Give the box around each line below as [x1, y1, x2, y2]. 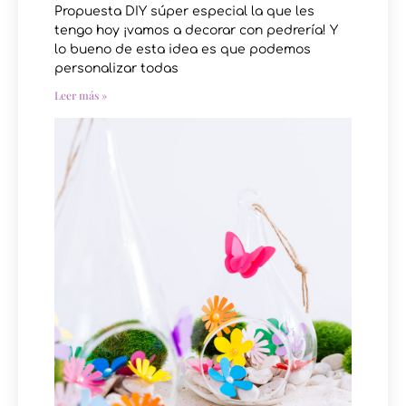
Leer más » [54, 87, 107, 102]
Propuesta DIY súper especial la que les [54, 4, 314, 18]
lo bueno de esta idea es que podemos [54, 42, 311, 56]
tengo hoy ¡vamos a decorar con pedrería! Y [54, 23, 338, 37]
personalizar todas [54, 61, 179, 75]
